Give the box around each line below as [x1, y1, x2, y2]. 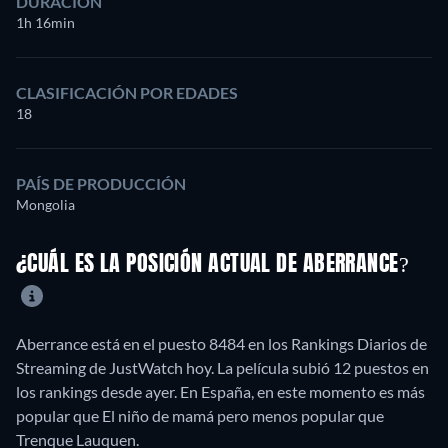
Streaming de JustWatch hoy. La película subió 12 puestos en [16, 357, 429, 377]
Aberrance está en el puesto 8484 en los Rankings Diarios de [16, 333, 427, 353]
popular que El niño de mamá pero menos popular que [16, 405, 384, 425]
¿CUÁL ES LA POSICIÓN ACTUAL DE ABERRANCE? [16, 254, 410, 277]
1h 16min [16, 14, 75, 31]
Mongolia [16, 196, 75, 213]
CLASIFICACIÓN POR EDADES [16, 83, 238, 102]
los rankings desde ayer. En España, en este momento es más [16, 381, 425, 401]
